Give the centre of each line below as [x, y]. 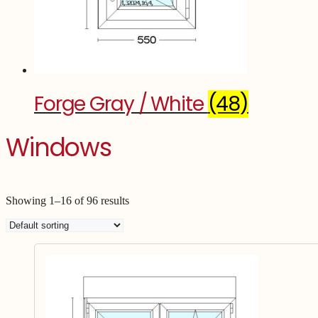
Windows [59, 147]
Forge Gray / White [121, 104]
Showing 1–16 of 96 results [67, 200]
